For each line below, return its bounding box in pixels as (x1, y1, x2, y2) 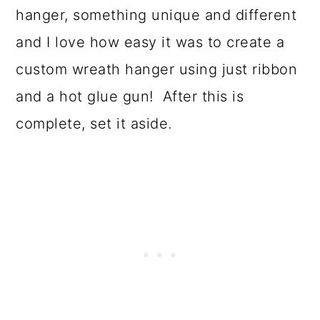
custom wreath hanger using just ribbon (16, 60, 298, 78)
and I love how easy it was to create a (16, 33, 285, 51)
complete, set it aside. (16, 114, 172, 132)
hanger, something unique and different (16, 6, 297, 24)
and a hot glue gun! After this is (16, 87, 244, 105)
